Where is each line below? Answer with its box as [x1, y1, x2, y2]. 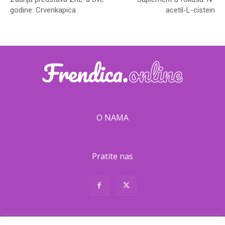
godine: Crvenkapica [10, 6, 76, 15]
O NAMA [96, 112, 129, 124]
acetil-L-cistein [165, 6, 215, 15]
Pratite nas [92, 151, 133, 162]
